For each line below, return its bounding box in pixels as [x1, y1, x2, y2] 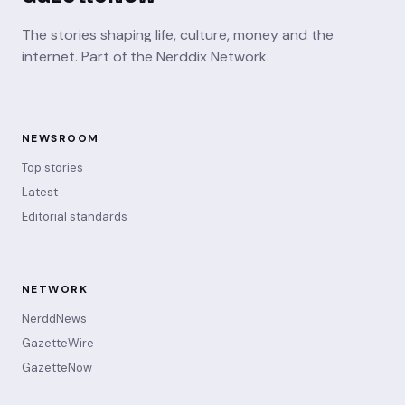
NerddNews [22, 310, 87, 326]
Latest [22, 184, 58, 200]
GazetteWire [22, 334, 94, 351]
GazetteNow [22, 359, 92, 375]
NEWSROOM [22, 130, 99, 146]
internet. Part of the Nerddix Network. [22, 47, 269, 66]
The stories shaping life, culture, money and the [22, 25, 334, 44]
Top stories [22, 159, 83, 175]
